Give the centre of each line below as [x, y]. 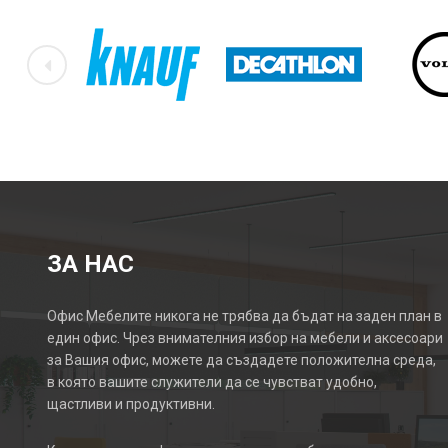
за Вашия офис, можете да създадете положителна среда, [242, 360]
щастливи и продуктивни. [131, 404]
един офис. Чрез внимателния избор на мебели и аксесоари [245, 338]
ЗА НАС [91, 264]
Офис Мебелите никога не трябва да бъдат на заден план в [245, 316]
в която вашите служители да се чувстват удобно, [212, 382]
